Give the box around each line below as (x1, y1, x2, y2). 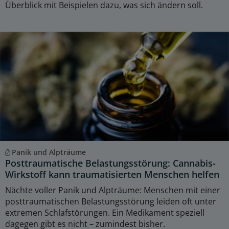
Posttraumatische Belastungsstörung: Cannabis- (5, 156, 216, 169)
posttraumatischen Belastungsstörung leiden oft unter (5, 195, 216, 207)
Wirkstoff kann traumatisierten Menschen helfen (5, 168, 219, 180)
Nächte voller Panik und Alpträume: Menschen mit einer (5, 184, 220, 196)
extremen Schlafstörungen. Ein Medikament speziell (5, 207, 204, 218)
